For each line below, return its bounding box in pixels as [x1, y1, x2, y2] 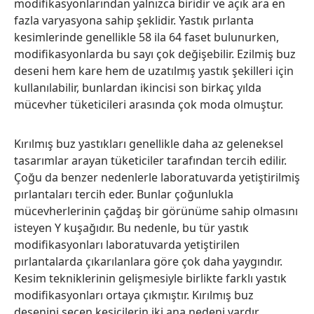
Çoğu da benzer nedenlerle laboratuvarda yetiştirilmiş [14, 170, 300, 186]
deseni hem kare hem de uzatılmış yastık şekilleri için [14, 63, 294, 79]
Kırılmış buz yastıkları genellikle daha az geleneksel [14, 136, 283, 152]
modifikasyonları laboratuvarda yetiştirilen [14, 237, 240, 253]
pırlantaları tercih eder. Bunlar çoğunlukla [14, 186, 233, 203]
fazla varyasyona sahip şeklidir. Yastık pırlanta [14, 13, 254, 29]
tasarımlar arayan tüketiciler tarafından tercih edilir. [14, 153, 287, 169]
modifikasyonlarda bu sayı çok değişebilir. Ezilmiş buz [14, 46, 296, 62]
